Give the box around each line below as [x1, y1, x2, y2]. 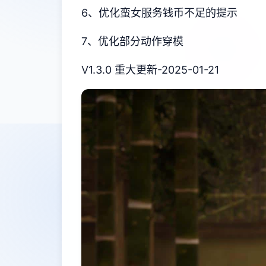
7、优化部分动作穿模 [81, 35, 183, 47]
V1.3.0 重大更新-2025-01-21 [81, 64, 219, 76]
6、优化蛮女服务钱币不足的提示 [81, 7, 237, 19]
